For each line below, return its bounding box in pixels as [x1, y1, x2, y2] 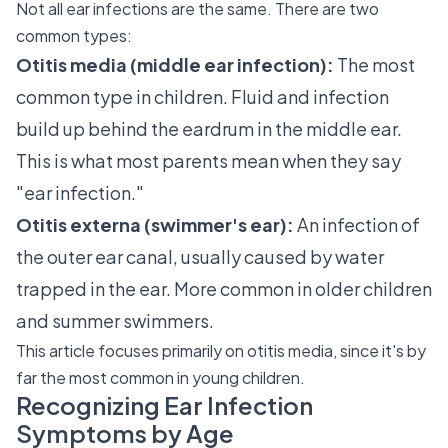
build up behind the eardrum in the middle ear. [16, 117, 402, 140]
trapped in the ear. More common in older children [16, 277, 432, 300]
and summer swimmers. [16, 309, 214, 332]
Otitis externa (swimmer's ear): [16, 213, 294, 236]
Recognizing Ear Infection [16, 390, 313, 420]
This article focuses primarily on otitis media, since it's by [16, 340, 426, 361]
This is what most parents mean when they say [16, 149, 401, 172]
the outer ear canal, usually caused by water [16, 245, 384, 268]
